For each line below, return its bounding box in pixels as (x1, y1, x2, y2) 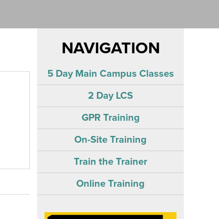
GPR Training (81, 111, 140, 124)
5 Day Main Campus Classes (47, 67, 174, 80)
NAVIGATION (61, 38, 160, 58)
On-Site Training (74, 133, 147, 146)
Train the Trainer (74, 155, 147, 168)
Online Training (76, 177, 145, 190)
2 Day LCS (88, 89, 133, 102)
